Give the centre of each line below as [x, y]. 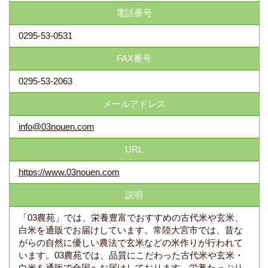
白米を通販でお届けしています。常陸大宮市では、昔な [130, 230]
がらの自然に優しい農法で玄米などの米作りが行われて [130, 243]
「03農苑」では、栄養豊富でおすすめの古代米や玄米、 [131, 217]
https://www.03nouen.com [69, 172]
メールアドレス [134, 104]
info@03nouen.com [56, 127]
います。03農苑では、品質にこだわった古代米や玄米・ [131, 255]
